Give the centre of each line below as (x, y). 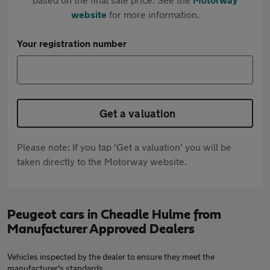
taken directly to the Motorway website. (102, 161)
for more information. (153, 14)
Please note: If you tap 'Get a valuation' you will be (124, 147)
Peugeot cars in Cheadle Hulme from (114, 215)
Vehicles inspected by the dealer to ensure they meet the (111, 256)
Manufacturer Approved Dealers (101, 229)
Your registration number (72, 43)
